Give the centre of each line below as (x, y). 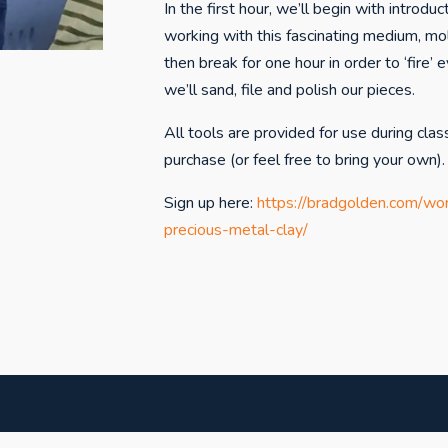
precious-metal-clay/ (235, 230)
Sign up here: (210, 203)
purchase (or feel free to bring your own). (304, 160)
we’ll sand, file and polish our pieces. (289, 90)
